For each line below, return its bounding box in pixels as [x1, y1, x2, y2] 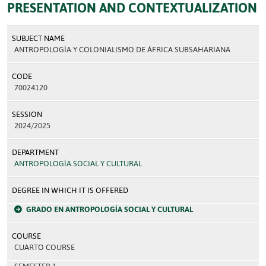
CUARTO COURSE [14, 243, 75, 252]
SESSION [12, 110, 42, 119]
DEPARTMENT [12, 148, 59, 157]
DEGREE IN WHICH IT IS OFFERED [12, 186, 128, 195]
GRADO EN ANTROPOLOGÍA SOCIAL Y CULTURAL [26, 205, 193, 214]
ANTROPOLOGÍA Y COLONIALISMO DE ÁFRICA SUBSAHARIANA [14, 45, 230, 54]
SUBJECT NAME [12, 34, 65, 43]
